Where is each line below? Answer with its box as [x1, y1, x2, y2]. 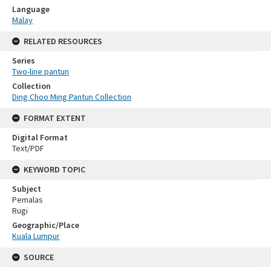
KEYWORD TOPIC [24, 163, 85, 175]
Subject [12, 183, 41, 194]
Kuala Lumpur [12, 230, 60, 241]
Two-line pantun [12, 65, 69, 77]
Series [12, 54, 35, 66]
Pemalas [12, 194, 43, 205]
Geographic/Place [12, 219, 79, 230]
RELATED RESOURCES [24, 35, 102, 47]
